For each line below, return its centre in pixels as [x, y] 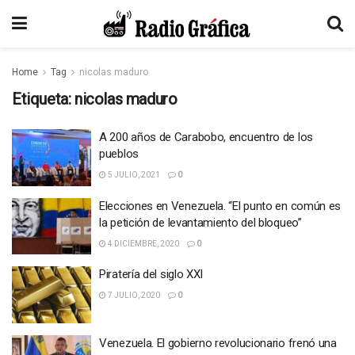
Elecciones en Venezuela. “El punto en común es [220, 206]
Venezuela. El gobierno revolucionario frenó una [218, 343]
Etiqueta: [43, 99]
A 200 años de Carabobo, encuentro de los [206, 137]
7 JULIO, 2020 [133, 295]
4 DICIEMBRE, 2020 [143, 243]
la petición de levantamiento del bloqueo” [200, 222]
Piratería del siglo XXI [151, 274]
